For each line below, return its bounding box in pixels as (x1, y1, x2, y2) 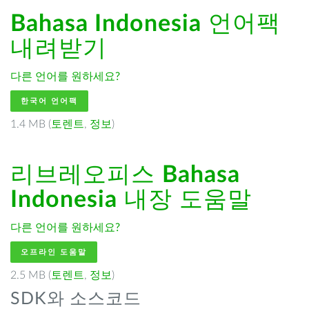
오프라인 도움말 (21, 248, 87, 256)
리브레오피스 (10, 163, 162, 187)
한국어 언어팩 (21, 97, 78, 105)
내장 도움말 (117, 188, 252, 212)
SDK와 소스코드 (10, 290, 141, 308)
